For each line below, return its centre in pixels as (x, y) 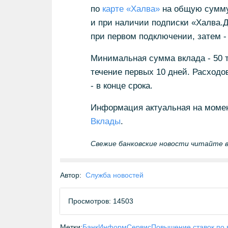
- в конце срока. (121, 86)
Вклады (105, 121)
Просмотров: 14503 (101, 201)
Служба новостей (115, 175)
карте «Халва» (131, 9)
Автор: (71, 175)
